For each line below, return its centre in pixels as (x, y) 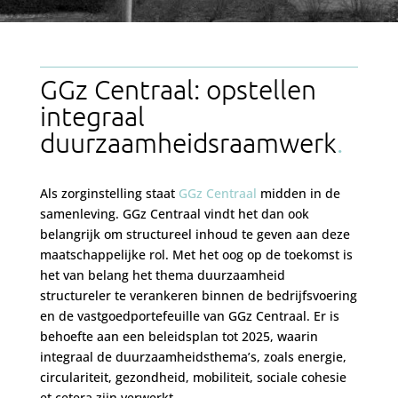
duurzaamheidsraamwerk (188, 142)
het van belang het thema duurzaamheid (162, 275)
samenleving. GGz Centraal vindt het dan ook (174, 213)
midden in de (298, 193)
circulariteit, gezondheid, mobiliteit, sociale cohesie (193, 377)
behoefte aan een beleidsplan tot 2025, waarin (179, 336)
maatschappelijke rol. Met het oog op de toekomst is (196, 254)
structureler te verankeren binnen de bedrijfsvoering (198, 295)
